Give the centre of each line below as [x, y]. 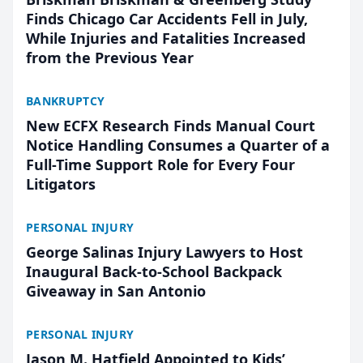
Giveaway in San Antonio [116, 291]
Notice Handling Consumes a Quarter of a [178, 145]
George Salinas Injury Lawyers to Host [164, 252]
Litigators [61, 184]
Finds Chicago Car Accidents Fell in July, [167, 19]
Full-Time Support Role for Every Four [160, 164]
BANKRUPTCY [66, 101]
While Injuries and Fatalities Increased [166, 38]
